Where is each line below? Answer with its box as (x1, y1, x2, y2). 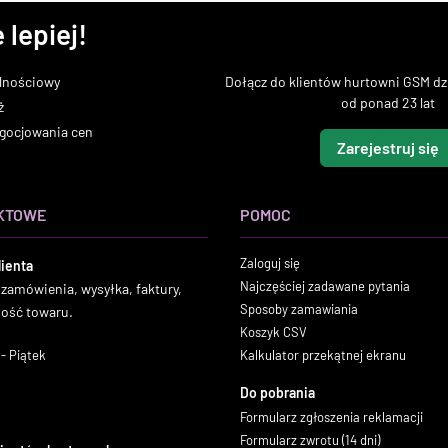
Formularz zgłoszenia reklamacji (240, 409, 423, 425)
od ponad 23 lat (341, 94, 435, 111)
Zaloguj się (240, 255, 300, 271)
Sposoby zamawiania (240, 301, 358, 317)
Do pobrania (240, 384, 315, 401)
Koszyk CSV (240, 324, 307, 340)
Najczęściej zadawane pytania (240, 278, 410, 294)
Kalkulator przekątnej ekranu (240, 347, 406, 363)
